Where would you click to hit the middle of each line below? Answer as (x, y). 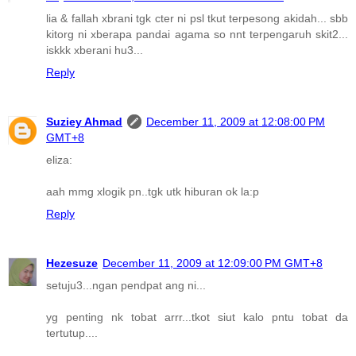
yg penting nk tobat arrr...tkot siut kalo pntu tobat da (197, 317)
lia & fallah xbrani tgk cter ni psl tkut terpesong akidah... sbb (197, 19)
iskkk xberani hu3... (95, 50)
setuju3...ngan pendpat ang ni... (126, 286)
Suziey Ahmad (84, 122)
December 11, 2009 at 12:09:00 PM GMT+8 (213, 263)
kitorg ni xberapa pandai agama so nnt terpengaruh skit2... (197, 35)
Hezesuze (72, 263)
